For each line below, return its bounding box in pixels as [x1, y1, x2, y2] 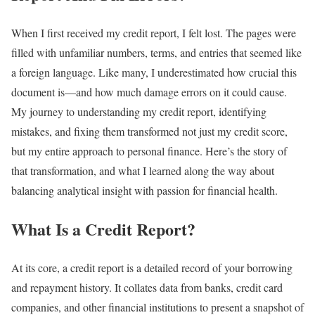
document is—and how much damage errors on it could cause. [11, 84, 287, 100]
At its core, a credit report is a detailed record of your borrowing [11, 260, 292, 276]
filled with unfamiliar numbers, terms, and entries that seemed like [11, 45, 302, 60]
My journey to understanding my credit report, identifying [11, 104, 266, 120]
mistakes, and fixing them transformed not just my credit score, [11, 124, 288, 139]
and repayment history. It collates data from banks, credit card [11, 280, 283, 295]
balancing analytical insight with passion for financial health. [11, 183, 278, 198]
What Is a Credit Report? [11, 217, 195, 242]
